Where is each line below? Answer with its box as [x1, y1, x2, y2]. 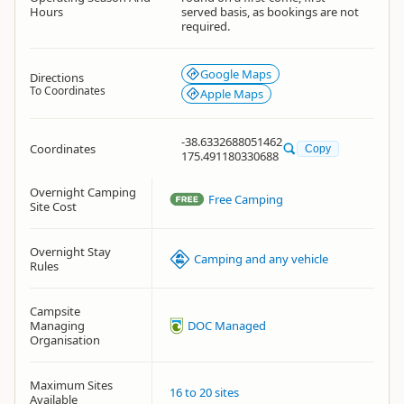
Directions [30, 69, 84, 86]
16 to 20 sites [170, 384, 239, 400]
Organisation [30, 332, 100, 348]
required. [181, 18, 230, 34]
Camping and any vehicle [194, 251, 329, 267]
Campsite [30, 303, 80, 319]
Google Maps [200, 66, 271, 82]
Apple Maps [200, 86, 263, 102]
